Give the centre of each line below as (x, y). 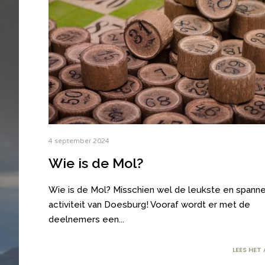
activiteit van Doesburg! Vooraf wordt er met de (149, 205)
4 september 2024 (79, 141)
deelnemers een (84, 220)
